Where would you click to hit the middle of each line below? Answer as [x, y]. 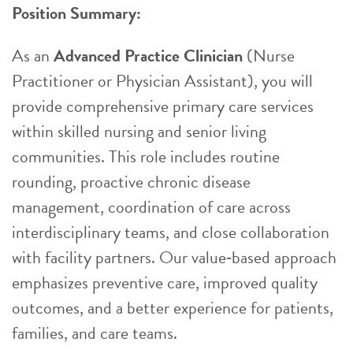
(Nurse [269, 56]
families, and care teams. [95, 333]
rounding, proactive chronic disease [131, 182]
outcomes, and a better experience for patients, [173, 308]
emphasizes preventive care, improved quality [165, 282]
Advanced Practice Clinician [148, 56]
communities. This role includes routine [146, 156]
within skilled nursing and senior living [139, 131]
